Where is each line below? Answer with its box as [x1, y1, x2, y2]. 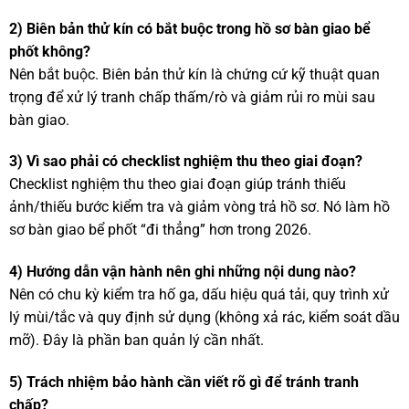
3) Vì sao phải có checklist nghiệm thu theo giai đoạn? [8, 152, 362, 171]
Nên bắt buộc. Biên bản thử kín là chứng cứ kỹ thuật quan [8, 65, 380, 83]
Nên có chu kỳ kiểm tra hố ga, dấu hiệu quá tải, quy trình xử [8, 286, 389, 304]
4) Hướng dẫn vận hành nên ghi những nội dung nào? [8, 263, 356, 281]
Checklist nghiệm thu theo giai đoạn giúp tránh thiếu [8, 175, 346, 194]
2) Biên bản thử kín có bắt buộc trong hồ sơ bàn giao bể [8, 19, 371, 37]
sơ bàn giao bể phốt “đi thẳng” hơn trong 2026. [8, 221, 311, 239]
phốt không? [8, 42, 90, 60]
